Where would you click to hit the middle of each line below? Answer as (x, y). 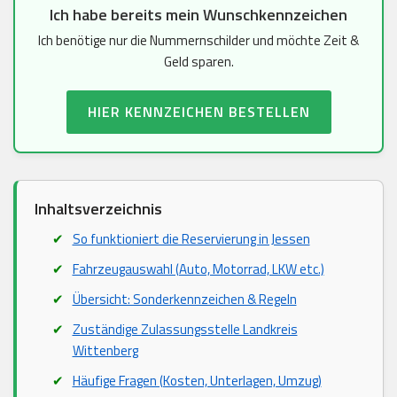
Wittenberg (105, 351)
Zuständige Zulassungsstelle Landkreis (185, 330)
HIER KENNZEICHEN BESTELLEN (198, 112)
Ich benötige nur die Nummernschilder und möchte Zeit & (198, 41)
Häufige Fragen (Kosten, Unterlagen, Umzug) (197, 381)
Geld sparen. (198, 62)
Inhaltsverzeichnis (98, 209)
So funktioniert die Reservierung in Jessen (191, 239)
